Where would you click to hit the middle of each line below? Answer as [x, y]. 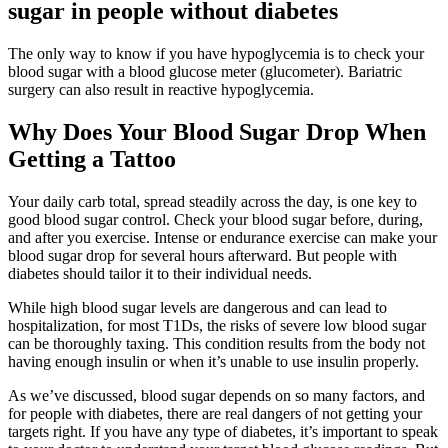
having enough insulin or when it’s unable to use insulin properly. [213, 361]
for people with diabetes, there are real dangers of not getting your [215, 413]
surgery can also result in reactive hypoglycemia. [161, 89]
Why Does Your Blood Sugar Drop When [217, 131]
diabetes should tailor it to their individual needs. [160, 273]
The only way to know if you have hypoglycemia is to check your [216, 53]
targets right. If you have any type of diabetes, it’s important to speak [223, 431]
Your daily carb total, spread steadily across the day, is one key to [212, 201]
